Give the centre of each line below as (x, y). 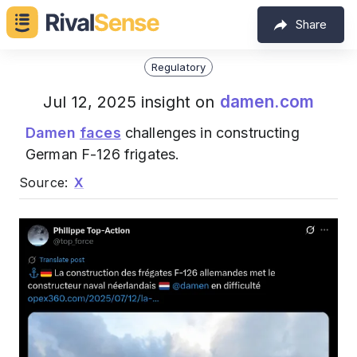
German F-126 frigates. (103, 154)
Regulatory (178, 67)
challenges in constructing (210, 133)
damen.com (267, 102)
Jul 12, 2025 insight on (131, 102)
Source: (44, 182)
